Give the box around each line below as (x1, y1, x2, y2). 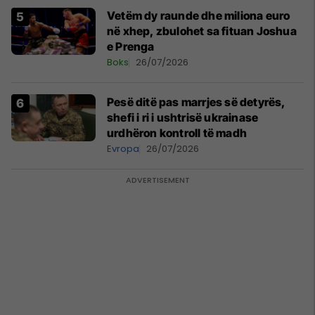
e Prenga (107, 39, 155, 53)
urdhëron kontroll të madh (107, 126, 247, 140)
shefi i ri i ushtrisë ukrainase (107, 110, 259, 124)
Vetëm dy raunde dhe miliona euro (107, 8, 290, 22)
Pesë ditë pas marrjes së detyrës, (107, 95, 286, 109)
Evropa (107, 142, 139, 155)
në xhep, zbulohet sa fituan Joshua (107, 24, 297, 38)
